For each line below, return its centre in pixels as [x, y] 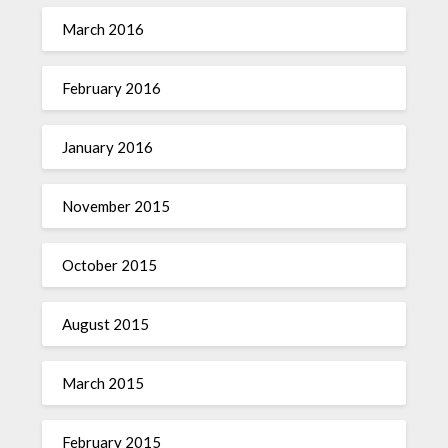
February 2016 [112, 88]
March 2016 [103, 29]
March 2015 [103, 383]
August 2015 [106, 324]
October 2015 [110, 265]
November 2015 [116, 206]
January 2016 [108, 147]
